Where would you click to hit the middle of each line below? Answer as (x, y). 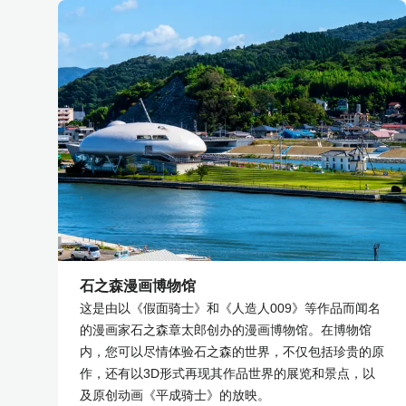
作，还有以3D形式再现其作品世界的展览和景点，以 (227, 373)
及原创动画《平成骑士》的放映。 (175, 395)
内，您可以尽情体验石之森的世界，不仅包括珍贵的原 (232, 351)
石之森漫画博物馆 (138, 285)
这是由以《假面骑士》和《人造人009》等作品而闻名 (230, 308)
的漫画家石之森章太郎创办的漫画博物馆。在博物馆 (226, 329)
